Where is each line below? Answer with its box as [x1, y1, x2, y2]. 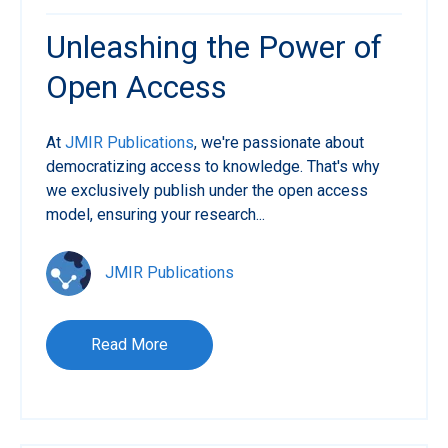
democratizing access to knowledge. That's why [46, 157, 380, 177]
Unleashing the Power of [46, 28, 382, 67]
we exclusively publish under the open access [46, 181, 368, 201]
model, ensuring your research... [46, 205, 265, 225]
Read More [91, 335, 168, 355]
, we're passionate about [194, 133, 364, 153]
